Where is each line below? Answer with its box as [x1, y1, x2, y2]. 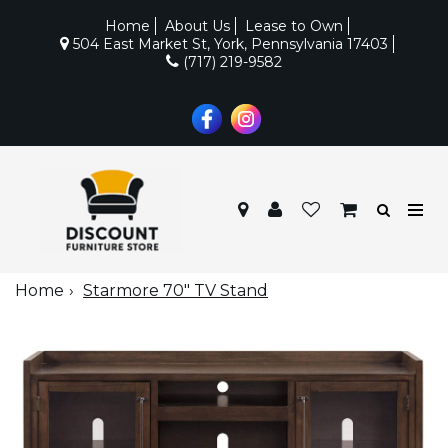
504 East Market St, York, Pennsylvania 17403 [68, 35, 388, 53]
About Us [164, 17, 230, 35]
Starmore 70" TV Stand [83, 281, 268, 301]
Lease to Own [244, 17, 343, 35]
